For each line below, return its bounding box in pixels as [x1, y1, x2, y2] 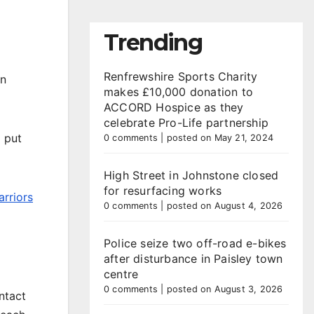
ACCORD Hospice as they [104, 100, 244, 114]
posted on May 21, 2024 [166, 132, 274, 143]
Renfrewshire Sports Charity [104, 69, 258, 83]
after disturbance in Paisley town [104, 252, 283, 266]
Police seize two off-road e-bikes [104, 236, 287, 250]
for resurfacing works [104, 184, 222, 198]
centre [104, 267, 139, 281]
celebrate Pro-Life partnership [104, 116, 268, 130]
